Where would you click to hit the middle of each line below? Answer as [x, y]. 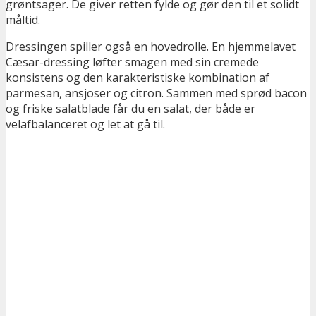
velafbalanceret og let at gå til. [85, 124]
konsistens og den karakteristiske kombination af [138, 78]
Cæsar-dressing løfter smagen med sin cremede [132, 62]
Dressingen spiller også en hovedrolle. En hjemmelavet [151, 47]
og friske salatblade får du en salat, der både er [130, 109]
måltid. [23, 20]
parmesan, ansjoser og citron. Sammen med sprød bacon [156, 93]
